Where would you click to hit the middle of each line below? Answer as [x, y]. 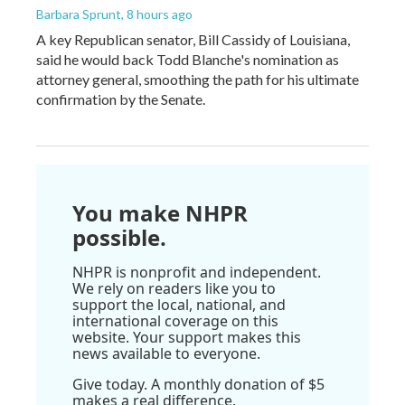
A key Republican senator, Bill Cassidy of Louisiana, [193, 39]
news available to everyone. [166, 353]
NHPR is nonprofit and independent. [197, 272]
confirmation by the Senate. [121, 99]
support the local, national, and [179, 304]
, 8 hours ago [157, 14]
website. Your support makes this [187, 337]
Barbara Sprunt [79, 14]
